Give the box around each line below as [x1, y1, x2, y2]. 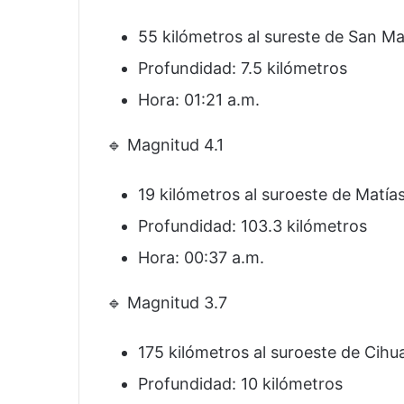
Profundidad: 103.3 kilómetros [138, 216, 367, 236]
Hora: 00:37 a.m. [138, 248, 264, 268]
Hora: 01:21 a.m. [138, 90, 260, 110]
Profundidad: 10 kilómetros [138, 374, 343, 394]
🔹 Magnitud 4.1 [106, 135, 224, 155]
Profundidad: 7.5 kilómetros [138, 59, 347, 78]
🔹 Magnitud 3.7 [106, 293, 227, 313]
